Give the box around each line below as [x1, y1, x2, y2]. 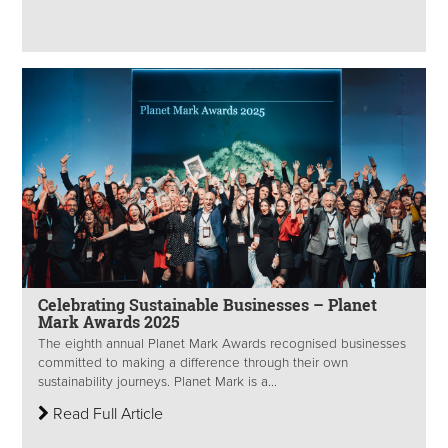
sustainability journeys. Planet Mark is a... [38, 374, 277, 391]
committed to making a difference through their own [38, 355, 348, 372]
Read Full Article [49, 404, 163, 425]
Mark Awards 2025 [38, 311, 180, 333]
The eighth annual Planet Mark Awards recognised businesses [38, 336, 406, 353]
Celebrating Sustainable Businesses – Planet [38, 294, 377, 316]
